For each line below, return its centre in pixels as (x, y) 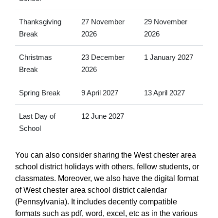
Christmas (35, 57)
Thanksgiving (40, 21)
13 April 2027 (164, 92)
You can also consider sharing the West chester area (106, 155)
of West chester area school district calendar (91, 190)
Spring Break (39, 92)
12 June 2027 (102, 116)
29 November (165, 21)
